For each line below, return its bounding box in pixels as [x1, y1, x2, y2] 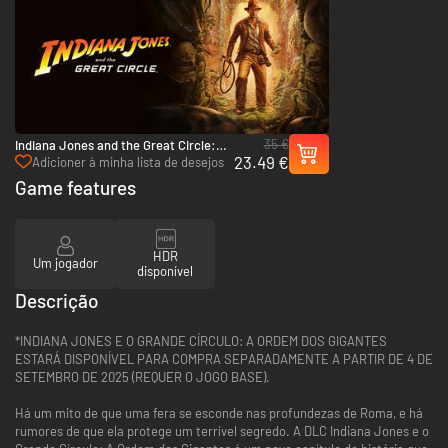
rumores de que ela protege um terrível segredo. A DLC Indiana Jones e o [15, 422, 429, 439]
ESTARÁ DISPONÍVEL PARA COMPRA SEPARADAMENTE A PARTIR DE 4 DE [15, 350, 433, 367]
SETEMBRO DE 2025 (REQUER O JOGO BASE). [15, 368, 270, 385]
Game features [15, 175, 136, 199]
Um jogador [32, 255, 98, 272]
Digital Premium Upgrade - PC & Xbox [15, 153, 227, 170]
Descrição [15, 288, 99, 312]
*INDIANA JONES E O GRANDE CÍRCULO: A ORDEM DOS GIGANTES [15, 332, 387, 349]
